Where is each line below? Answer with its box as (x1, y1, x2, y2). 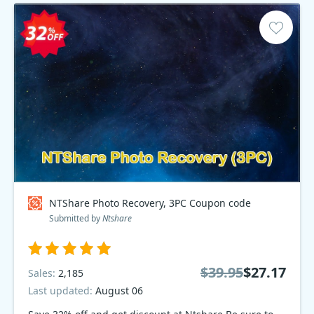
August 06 (95, 284, 143, 297)
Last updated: (28, 284, 95, 297)
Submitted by (49, 212, 102, 224)
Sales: (28, 266, 58, 280)
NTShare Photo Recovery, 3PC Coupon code (49, 196, 251, 210)
